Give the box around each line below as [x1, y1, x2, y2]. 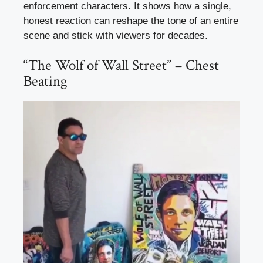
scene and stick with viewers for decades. [23, 29, 208, 41]
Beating [23, 72, 68, 92]
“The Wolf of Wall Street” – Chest [23, 56, 219, 76]
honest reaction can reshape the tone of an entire [23, 15, 238, 26]
